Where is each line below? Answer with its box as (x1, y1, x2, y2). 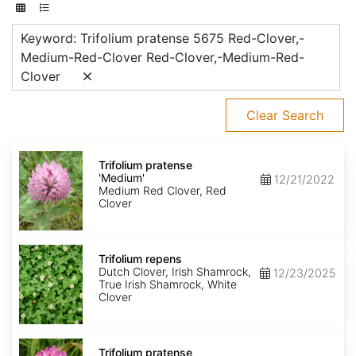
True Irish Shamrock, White (99, 277, 237, 292)
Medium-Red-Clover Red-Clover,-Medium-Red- (21, 49, 304, 66)
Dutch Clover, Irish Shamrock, (99, 265, 251, 279)
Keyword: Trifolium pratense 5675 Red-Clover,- (21, 30, 304, 47)
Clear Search (246, 107, 323, 124)
